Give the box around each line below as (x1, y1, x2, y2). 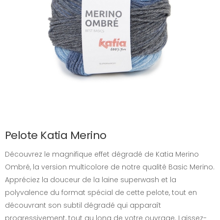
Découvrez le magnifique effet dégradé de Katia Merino (5, 149, 199, 159)
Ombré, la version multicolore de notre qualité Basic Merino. (5, 162, 215, 172)
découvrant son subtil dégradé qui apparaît (5, 200, 161, 210)
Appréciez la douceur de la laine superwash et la (5, 175, 176, 185)
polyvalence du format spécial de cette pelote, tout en (5, 188, 197, 197)
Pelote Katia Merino (5, 128, 107, 143)
